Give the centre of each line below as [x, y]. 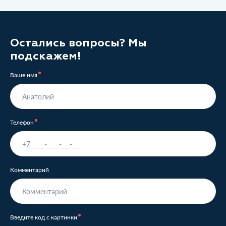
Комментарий [30, 170]
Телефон [22, 122]
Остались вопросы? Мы [78, 43]
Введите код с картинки [44, 217]
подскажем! [46, 56]
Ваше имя [24, 75]
